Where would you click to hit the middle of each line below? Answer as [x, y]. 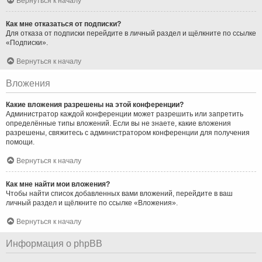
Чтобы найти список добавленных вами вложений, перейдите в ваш [119, 193]
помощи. [20, 142]
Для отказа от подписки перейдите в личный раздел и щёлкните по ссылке [131, 33]
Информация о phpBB [54, 243]
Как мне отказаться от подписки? [63, 24]
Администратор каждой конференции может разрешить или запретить [125, 114]
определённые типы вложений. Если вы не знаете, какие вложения [118, 123]
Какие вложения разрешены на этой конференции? [95, 104]
